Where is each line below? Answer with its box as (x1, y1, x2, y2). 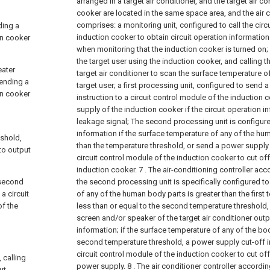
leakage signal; (77, 116, 129, 126)
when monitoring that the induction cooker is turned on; (77, 44, 268, 54)
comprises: (77, 20, 116, 30)
